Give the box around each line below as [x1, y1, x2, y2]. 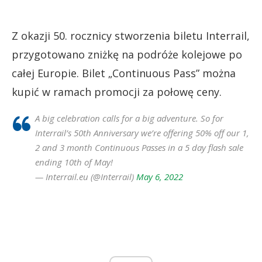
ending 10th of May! [35, 156, 113, 168]
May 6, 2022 [136, 171, 183, 183]
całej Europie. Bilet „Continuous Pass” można [12, 66, 236, 81]
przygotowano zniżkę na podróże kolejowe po [12, 47, 242, 62]
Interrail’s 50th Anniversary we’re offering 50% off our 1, [35, 127, 249, 139]
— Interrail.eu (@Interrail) [35, 171, 136, 183]
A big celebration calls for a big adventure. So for [35, 112, 223, 125]
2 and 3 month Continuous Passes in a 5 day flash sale [35, 142, 243, 154]
